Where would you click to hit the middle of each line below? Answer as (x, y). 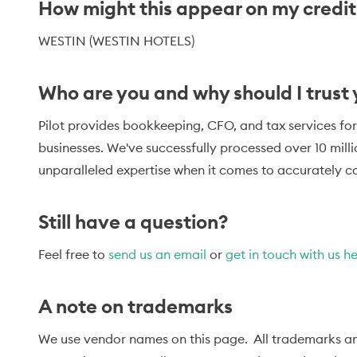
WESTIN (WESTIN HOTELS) (116, 41)
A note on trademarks (135, 306)
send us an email (157, 254)
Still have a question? (133, 222)
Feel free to (73, 254)
